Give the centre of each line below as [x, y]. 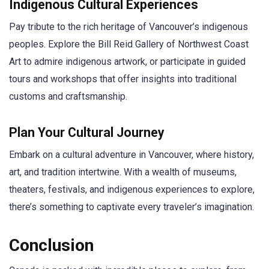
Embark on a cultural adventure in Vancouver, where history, [131, 154]
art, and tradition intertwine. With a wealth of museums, [123, 172]
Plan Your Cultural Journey [87, 132]
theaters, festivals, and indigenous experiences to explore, [132, 189]
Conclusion [51, 245]
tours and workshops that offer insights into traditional [123, 79]
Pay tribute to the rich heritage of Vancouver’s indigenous [128, 26]
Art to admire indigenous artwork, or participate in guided [127, 61]
